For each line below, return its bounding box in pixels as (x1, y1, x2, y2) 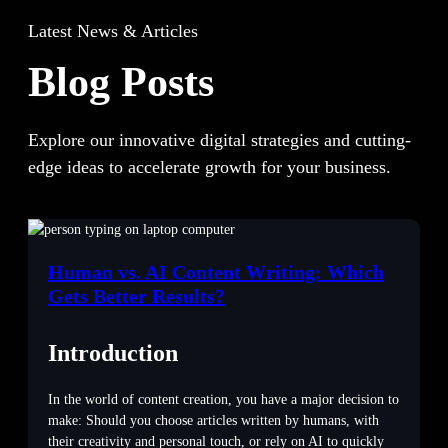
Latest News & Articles (28, 21, 198, 42)
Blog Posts (28, 59, 214, 106)
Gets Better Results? (48, 285, 225, 308)
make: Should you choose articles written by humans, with (48, 413, 379, 429)
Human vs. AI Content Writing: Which (48, 261, 384, 284)
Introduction (48, 340, 178, 367)
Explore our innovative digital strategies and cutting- (28, 130, 411, 151)
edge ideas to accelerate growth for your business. (28, 157, 391, 178)
